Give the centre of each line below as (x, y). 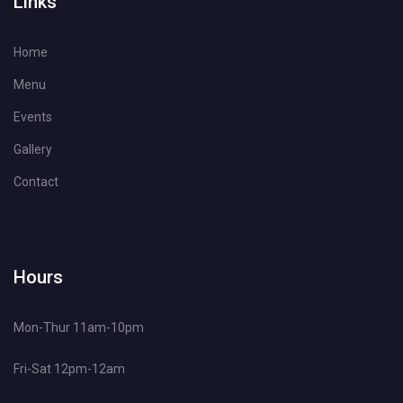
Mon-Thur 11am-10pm (79, 327)
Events (33, 117)
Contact (36, 182)
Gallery (33, 149)
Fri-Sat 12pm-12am (69, 369)
